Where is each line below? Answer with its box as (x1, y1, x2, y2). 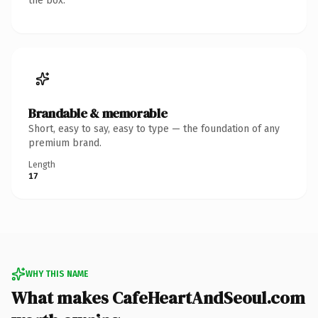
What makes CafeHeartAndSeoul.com (11, 285, 305, 309)
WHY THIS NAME (26, 268, 88, 279)
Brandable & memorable (28, 104, 168, 122)
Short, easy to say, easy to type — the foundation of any (28, 122, 280, 135)
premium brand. (28, 136, 102, 149)
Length (28, 159, 55, 170)
